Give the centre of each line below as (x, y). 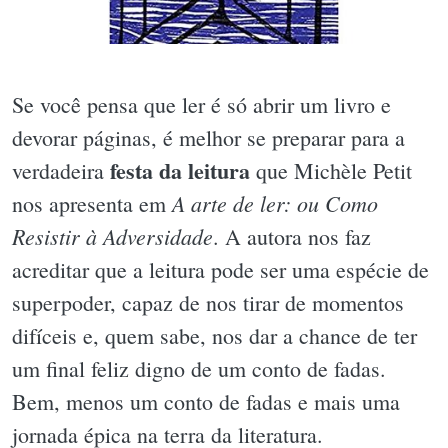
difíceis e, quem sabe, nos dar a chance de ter (214, 335)
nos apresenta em (92, 203)
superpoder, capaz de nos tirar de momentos (208, 302)
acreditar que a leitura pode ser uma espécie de (220, 269)
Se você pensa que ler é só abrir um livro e (201, 104)
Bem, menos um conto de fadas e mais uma (206, 401)
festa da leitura (180, 170)
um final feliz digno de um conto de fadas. (199, 368)
